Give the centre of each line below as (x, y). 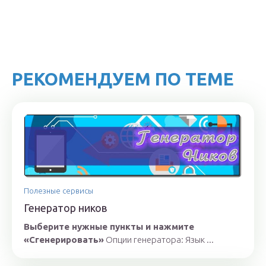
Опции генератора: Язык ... (159, 239)
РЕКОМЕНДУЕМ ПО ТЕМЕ (123, 79)
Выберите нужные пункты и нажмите (109, 226)
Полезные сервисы (58, 190)
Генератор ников (65, 208)
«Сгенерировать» (64, 239)
